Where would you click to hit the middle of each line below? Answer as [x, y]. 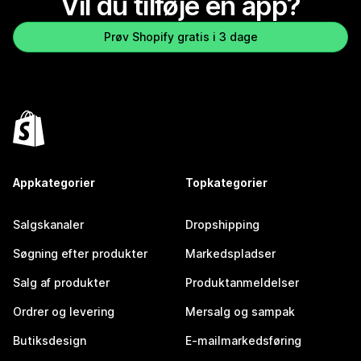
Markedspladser [230, 254]
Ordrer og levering [64, 312]
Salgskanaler [48, 225]
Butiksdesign [50, 341]
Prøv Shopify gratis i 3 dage [180, 37]
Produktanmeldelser [242, 283]
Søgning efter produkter [80, 254]
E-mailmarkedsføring [243, 341]
